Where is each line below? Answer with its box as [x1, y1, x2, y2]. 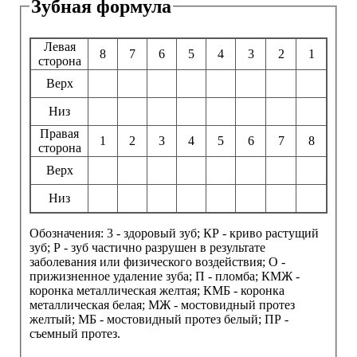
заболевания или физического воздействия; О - [29, 254, 285, 269]
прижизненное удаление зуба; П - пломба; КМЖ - [29, 269, 300, 283]
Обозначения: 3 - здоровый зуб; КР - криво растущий [29, 226, 319, 240]
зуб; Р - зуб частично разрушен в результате [29, 240, 265, 254]
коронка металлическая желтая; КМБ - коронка [29, 283, 284, 297]
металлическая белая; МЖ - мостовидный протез [29, 297, 295, 312]
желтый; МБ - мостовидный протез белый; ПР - [29, 312, 288, 326]
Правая [40, 126, 79, 140]
